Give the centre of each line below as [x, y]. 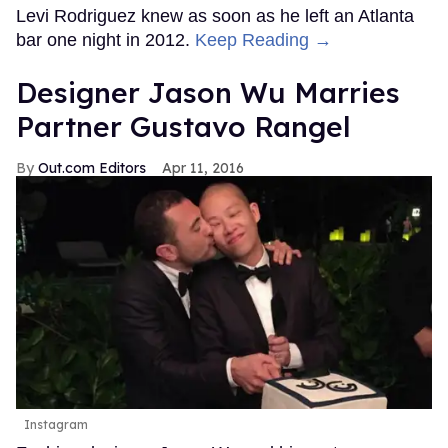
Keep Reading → [263, 40]
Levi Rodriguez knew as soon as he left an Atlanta [215, 16]
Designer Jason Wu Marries [208, 93]
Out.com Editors [92, 168]
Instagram [56, 425]
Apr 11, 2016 [203, 168]
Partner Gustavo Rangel [183, 127]
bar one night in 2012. [105, 40]
